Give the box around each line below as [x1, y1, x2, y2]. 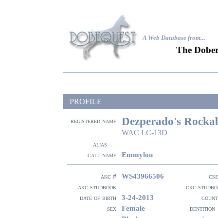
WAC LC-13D [122, 128, 167, 137]
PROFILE [70, 97, 102, 106]
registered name [71, 117, 116, 125]
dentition [186, 205, 217, 212]
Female [122, 204, 145, 212]
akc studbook [78, 183, 116, 191]
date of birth [80, 194, 116, 201]
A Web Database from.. [143, 34, 203, 41]
